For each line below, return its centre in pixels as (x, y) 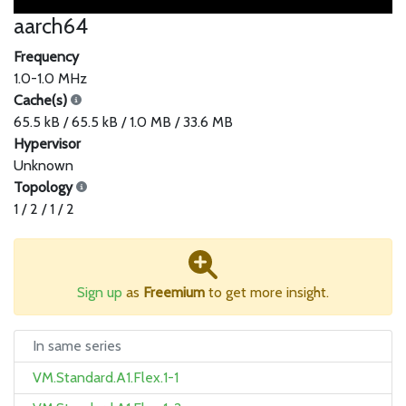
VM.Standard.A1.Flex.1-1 (106, 377)
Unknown (43, 166)
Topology (45, 188)
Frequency (46, 57)
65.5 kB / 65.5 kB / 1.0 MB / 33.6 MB (123, 122)
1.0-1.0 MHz (50, 79)
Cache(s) (42, 101)
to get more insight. (267, 293)
